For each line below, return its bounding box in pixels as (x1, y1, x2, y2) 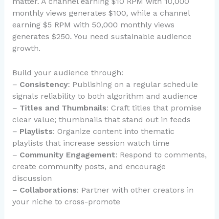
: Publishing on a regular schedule (67, 79, 198, 89)
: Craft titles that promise (106, 103, 201, 112)
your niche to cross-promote (12, 197, 120, 206)
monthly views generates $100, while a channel (12, 8, 190, 18)
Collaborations (19, 185, 77, 195)
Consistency (19, 79, 68, 89)
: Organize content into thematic (52, 126, 175, 136)
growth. (12, 44, 41, 53)
